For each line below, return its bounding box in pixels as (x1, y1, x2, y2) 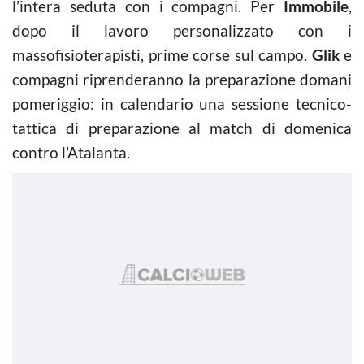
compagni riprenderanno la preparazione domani (12, 69, 352, 89)
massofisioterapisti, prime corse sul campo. (12, 45, 312, 64)
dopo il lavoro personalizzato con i (12, 20, 352, 40)
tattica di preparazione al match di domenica (12, 118, 352, 137)
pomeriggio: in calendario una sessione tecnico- (12, 93, 352, 113)
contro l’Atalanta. (12, 142, 130, 162)
